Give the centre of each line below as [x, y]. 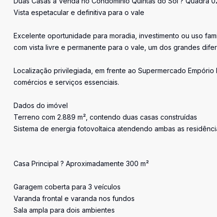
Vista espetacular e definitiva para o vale [79, 12]
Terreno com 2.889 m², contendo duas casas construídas [105, 117]
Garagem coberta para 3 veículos [67, 187]
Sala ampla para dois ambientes [64, 210]
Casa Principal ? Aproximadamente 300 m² [81, 163]
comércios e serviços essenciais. [66, 82]
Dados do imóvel [41, 105]
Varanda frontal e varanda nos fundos [74, 198]
